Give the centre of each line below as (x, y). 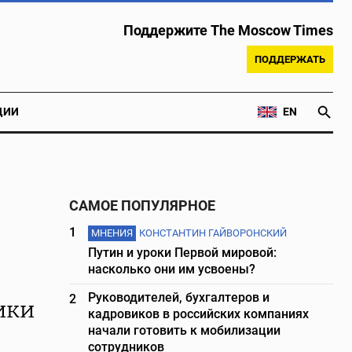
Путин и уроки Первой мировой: (183, 253)
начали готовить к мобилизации (185, 330)
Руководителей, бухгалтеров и (179, 297)
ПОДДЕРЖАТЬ (290, 59)
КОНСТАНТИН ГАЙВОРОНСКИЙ (213, 233)
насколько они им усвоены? (172, 269)
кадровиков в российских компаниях (199, 314)
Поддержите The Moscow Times (228, 31)
